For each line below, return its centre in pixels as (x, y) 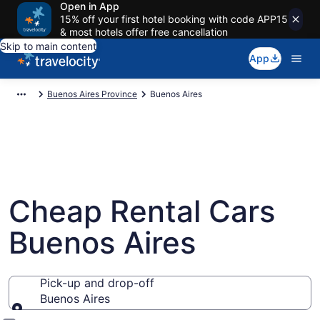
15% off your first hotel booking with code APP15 (174, 19)
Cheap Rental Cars (142, 211)
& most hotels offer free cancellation (144, 32)
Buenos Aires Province (92, 94)
